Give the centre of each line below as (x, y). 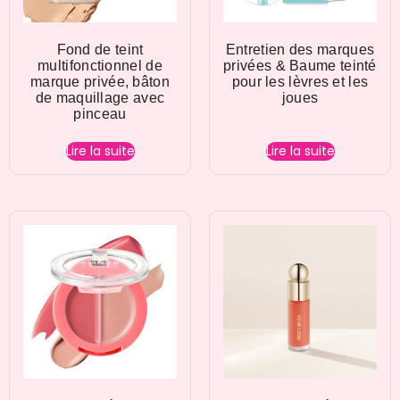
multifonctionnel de (100, 66)
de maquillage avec (100, 98)
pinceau (100, 114)
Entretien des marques (300, 50)
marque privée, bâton (100, 82)
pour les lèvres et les (300, 82)
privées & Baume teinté (300, 66)
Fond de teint (100, 50)
